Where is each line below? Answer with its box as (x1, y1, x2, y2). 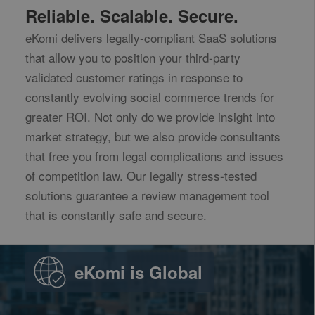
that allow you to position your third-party (25, 49, 240, 67)
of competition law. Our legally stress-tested (25, 167, 257, 185)
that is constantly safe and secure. (25, 206, 207, 224)
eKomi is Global (74, 260, 202, 285)
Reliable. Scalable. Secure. (25, 4, 238, 28)
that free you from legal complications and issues (25, 147, 283, 165)
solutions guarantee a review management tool (25, 186, 269, 205)
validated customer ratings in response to (25, 68, 243, 86)
